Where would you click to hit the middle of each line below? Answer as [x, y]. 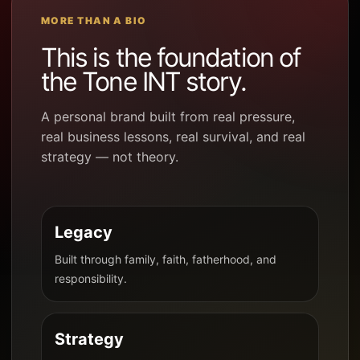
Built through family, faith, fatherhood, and [166, 259]
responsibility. [91, 278]
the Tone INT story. [144, 82]
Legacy [84, 232]
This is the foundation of [171, 58]
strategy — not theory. [110, 157]
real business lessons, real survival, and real [173, 137]
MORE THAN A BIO [94, 21]
